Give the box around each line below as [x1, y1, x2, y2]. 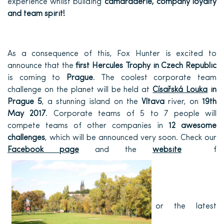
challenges [7, 133, 45, 142]
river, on [164, 97, 202, 106]
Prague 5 [7, 97, 42, 106]
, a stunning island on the [42, 97, 141, 106]
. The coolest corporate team [92, 73, 217, 82]
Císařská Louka [152, 85, 208, 94]
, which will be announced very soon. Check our [45, 133, 216, 142]
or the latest [155, 202, 216, 210]
